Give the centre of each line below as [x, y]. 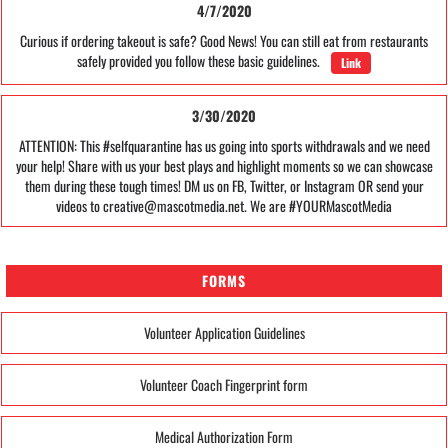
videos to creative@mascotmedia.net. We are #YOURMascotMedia [224, 206]
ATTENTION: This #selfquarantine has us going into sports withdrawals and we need [224, 146]
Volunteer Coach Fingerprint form [224, 384]
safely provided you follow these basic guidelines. [201, 61]
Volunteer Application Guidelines [224, 332]
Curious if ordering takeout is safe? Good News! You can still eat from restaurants [224, 41]
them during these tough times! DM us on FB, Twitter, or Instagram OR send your [224, 186]
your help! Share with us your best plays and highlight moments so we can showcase [224, 166]
